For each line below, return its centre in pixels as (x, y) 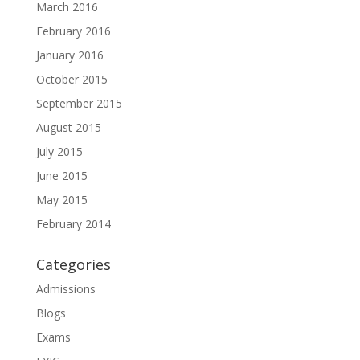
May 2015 (61, 200)
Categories (73, 264)
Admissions (65, 289)
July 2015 (59, 151)
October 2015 (72, 79)
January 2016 (70, 55)
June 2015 (61, 176)
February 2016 (73, 31)
